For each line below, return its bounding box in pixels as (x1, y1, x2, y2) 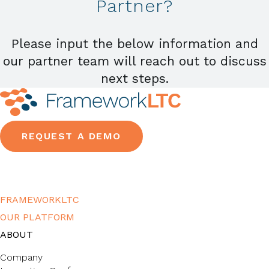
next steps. (100, 70, 169, 86)
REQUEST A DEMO (22, 130, 122, 142)
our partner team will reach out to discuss (2, 53, 267, 68)
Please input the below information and (11, 35, 258, 51)
